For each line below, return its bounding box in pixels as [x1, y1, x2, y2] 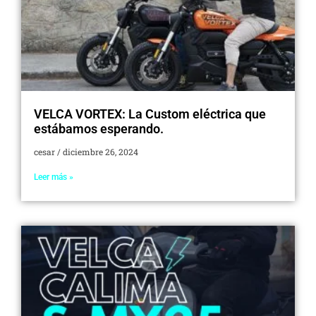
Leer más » [34, 171, 73, 182]
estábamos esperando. [34, 121, 166, 136]
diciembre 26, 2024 [61, 145, 138, 157]
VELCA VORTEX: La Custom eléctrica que [34, 106, 266, 121]
